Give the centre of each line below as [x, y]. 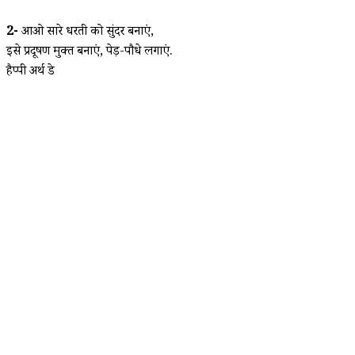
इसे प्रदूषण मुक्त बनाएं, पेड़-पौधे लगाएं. [90, 52]
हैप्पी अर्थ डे [31, 72]
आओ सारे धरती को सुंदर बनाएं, [86, 32]
